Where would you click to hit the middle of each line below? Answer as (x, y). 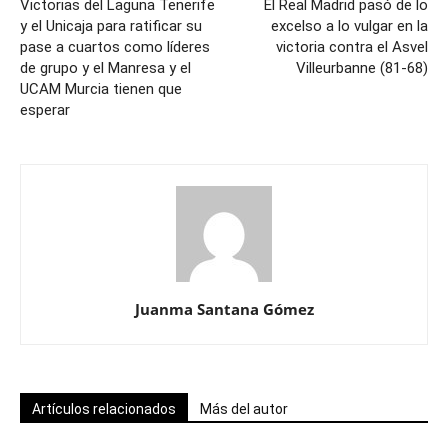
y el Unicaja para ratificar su (111, 26)
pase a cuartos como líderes (115, 47)
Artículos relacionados (104, 409)
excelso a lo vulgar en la (349, 26)
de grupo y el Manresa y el (105, 68)
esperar (45, 110)
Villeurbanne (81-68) (362, 68)
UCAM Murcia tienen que (101, 89)
